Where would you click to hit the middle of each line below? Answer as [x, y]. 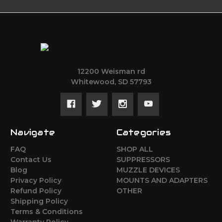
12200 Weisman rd [111, 71]
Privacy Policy [36, 180]
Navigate [33, 132]
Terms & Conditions [47, 211]
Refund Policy [36, 191]
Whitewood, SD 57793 [111, 82]
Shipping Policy [39, 201]
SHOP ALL [135, 149]
